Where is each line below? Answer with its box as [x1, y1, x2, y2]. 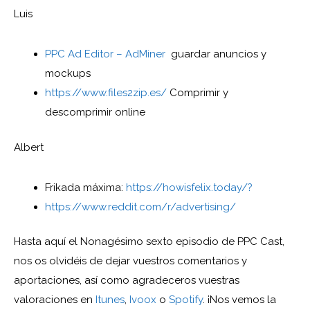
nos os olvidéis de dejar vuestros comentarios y [14, 255, 247, 268]
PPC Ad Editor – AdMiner [45, 48, 165, 61]
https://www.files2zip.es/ [45, 86, 167, 100]
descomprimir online [45, 106, 145, 119]
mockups [45, 67, 91, 80]
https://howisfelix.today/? [126, 181, 253, 194]
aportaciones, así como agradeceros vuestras [14, 274, 239, 287]
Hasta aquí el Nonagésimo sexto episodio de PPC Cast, [14, 235, 284, 248]
